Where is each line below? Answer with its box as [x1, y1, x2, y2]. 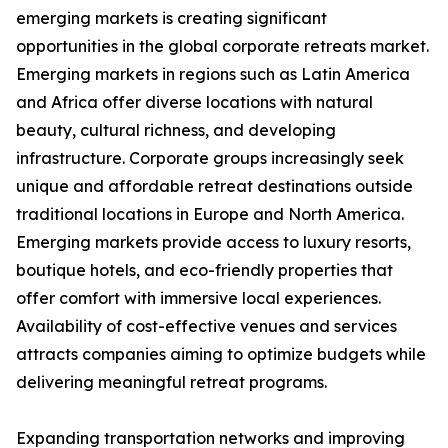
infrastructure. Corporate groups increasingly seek [16, 148, 404, 169]
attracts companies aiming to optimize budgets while [16, 344, 426, 365]
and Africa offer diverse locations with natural [16, 92, 373, 113]
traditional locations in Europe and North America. [16, 204, 404, 225]
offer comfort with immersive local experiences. [16, 288, 381, 309]
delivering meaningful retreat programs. [16, 372, 327, 393]
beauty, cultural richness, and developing [16, 120, 336, 141]
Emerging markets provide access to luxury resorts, [16, 232, 411, 253]
